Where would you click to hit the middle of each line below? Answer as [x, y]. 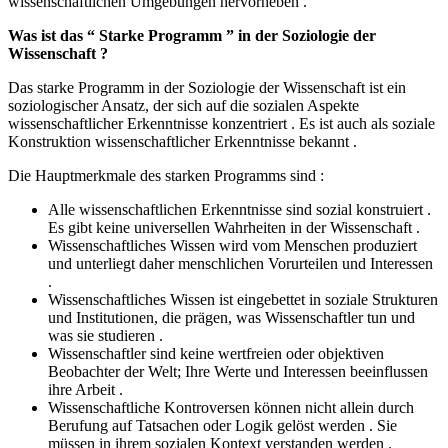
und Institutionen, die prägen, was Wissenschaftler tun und [231, 318]
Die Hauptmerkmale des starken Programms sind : [166, 176]
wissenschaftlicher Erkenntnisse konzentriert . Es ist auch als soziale [221, 124]
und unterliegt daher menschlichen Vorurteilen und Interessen [240, 264]
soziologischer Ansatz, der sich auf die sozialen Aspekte [183, 106]
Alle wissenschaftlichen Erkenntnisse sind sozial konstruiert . [239, 210]
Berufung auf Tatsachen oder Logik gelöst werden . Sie [222, 426]
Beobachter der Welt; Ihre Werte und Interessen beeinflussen [238, 372]
